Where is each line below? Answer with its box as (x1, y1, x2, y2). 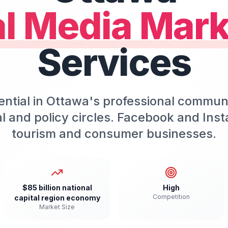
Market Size (39, 203, 75, 211)
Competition (152, 193, 190, 201)
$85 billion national (22, 183, 92, 192)
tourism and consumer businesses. (12, 126, 216, 141)
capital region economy (14, 193, 100, 202)
